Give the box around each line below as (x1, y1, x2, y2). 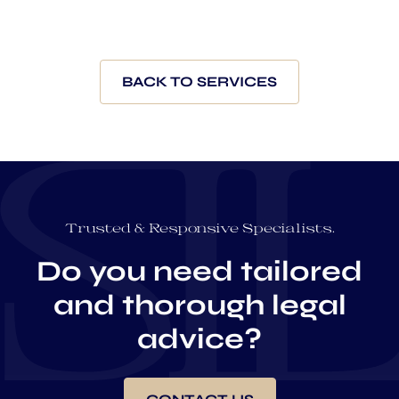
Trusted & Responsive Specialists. (64, 220, 335, 236)
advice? (137, 322, 262, 357)
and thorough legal (53, 288, 346, 323)
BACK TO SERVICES (122, 73, 277, 91)
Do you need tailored (37, 254, 362, 289)
